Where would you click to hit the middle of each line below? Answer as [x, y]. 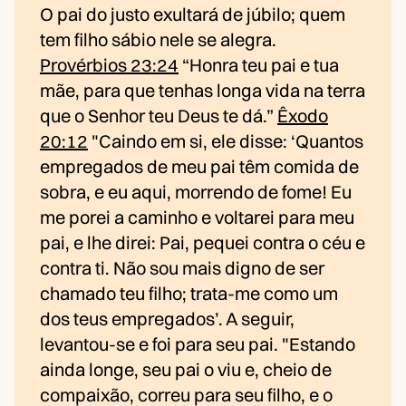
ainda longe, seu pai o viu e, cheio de [186, 370]
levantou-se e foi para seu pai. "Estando [198, 344]
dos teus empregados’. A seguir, [167, 319]
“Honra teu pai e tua [259, 65]
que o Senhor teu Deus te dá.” [159, 116]
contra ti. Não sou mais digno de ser [182, 268]
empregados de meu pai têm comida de [199, 167]
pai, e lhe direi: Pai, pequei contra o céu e [203, 243]
